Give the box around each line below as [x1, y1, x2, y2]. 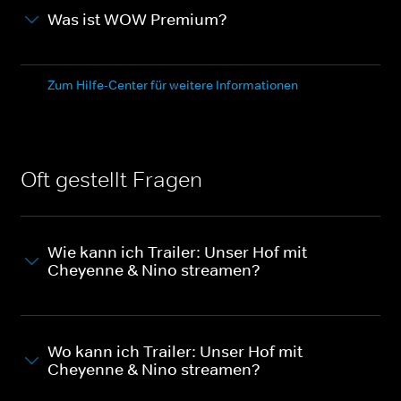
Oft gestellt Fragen [21, 166, 202, 192]
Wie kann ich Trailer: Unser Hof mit [47, 242, 307, 262]
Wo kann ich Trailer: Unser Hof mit [47, 341, 303, 362]
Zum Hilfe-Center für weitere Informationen [47, 76, 298, 93]
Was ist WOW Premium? [47, 9, 227, 30]
